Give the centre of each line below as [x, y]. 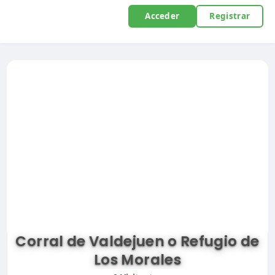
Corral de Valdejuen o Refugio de [137, 241]
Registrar [230, 16]
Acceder [162, 16]
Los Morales [137, 260]
